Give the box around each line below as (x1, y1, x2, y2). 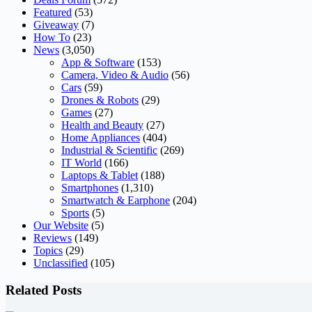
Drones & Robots (61, 94, 139, 107)
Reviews (33, 232, 72, 244)
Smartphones (61, 182, 118, 194)
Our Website (33, 219, 88, 232)
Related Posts (6, 282, 81, 297)
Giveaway (33, 19, 79, 31)
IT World (61, 157, 102, 169)
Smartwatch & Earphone (61, 194, 170, 207)
